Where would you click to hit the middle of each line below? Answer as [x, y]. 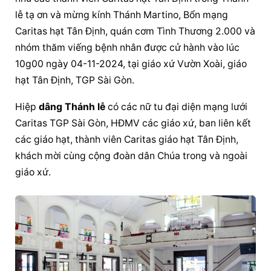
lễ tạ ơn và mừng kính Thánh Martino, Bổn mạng [122, 15]
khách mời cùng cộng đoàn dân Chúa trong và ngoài [132, 156]
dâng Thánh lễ [72, 107]
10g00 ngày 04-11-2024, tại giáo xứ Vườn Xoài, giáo [131, 64]
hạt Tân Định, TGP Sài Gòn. [75, 80]
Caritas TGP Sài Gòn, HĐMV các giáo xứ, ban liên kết [133, 123]
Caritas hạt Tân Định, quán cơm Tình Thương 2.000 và [135, 31]
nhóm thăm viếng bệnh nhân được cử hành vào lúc [128, 48]
